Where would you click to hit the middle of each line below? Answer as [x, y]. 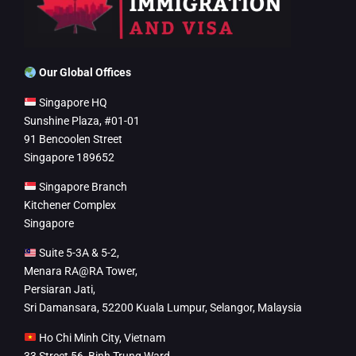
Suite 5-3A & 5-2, [77, 253]
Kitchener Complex [70, 205]
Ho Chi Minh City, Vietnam [101, 337]
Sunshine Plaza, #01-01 [82, 120]
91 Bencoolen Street [73, 139]
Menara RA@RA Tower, [81, 271]
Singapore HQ [72, 102]
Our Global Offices [85, 73]
